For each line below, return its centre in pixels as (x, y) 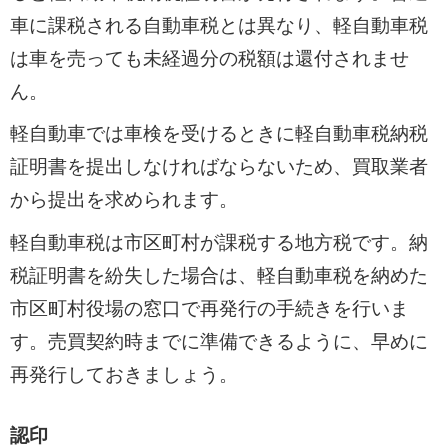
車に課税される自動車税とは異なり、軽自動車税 (218, 25)
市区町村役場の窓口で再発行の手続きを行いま (209, 308)
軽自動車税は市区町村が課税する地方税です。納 (218, 242)
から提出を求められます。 (123, 200)
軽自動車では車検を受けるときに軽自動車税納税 (218, 134)
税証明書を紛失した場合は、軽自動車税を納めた (218, 275)
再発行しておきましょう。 (123, 374)
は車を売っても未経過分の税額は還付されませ (209, 58)
